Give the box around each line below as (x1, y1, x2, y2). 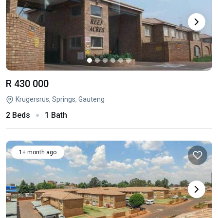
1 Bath (45, 110, 67, 120)
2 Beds (6, 110, 30, 120)
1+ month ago (19, 149, 56, 156)
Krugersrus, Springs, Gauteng (16, 95, 105, 103)
